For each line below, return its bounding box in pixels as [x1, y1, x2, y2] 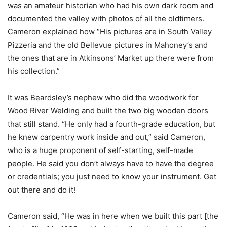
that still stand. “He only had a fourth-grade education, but [8, 119, 215, 129]
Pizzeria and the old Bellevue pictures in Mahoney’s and [8, 40, 208, 50]
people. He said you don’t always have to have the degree [8, 159, 214, 169]
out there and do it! [8, 185, 75, 195]
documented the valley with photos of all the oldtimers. [8, 14, 204, 24]
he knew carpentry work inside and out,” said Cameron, [8, 132, 205, 142]
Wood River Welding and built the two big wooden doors [8, 106, 208, 116]
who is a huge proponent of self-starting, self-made [8, 145, 193, 156]
